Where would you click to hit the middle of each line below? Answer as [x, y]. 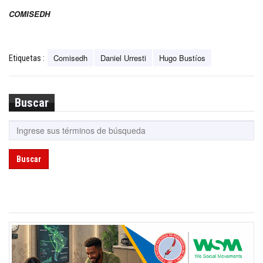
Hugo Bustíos [182, 58]
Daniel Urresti [123, 58]
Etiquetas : [27, 58]
